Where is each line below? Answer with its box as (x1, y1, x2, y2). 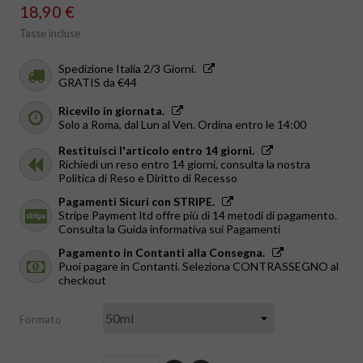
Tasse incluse (19, 27, 80, 41)
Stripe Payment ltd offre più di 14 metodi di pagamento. (58, 208, 337, 223)
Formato (19, 311, 62, 326)
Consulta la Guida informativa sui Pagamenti (58, 222, 280, 237)
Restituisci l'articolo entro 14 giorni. (58, 143, 254, 158)
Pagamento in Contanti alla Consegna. (58, 246, 265, 260)
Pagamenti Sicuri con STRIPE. (58, 194, 215, 209)
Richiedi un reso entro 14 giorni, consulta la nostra (58, 157, 310, 172)
